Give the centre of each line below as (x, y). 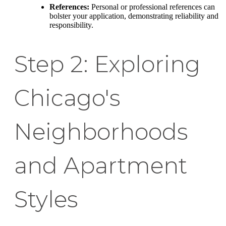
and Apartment (101, 166)
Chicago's (67, 98)
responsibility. (71, 25)
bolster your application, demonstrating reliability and (134, 16)
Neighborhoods (101, 132)
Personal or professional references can (152, 7)
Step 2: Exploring (107, 64)
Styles (46, 200)
